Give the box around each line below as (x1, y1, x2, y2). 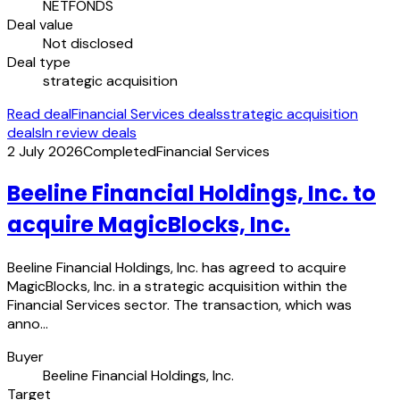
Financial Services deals (71, 104, 223, 123)
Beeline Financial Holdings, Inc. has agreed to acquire (7, 258, 346, 278)
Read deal (7, 104, 71, 123)
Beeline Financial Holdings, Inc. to (7, 179, 376, 209)
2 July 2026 (7, 141, 83, 161)
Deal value (7, 14, 73, 34)
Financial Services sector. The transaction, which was (7, 296, 352, 315)
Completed (83, 141, 156, 161)
